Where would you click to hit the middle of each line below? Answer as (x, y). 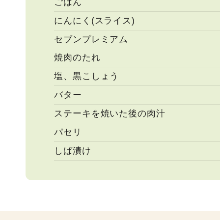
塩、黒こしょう (87, 76)
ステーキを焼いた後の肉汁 (110, 113)
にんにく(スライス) (95, 20)
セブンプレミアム (91, 39)
